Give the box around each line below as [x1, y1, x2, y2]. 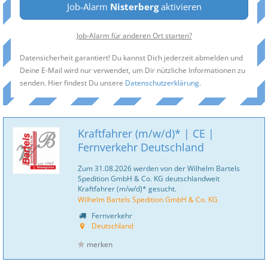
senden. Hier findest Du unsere [20, 78, 125, 87]
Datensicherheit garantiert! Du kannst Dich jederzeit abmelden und [20, 53, 243, 62]
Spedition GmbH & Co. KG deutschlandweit [78, 173, 220, 183]
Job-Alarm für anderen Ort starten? [76, 31, 192, 40]
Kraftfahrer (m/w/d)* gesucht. [78, 184, 176, 193]
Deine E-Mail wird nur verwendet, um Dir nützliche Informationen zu [20, 65, 245, 75]
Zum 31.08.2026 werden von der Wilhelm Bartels [78, 163, 240, 173]
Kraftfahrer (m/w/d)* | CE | [78, 126, 214, 141]
